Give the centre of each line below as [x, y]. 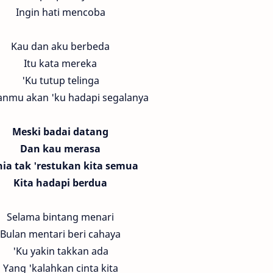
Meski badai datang [60, 132]
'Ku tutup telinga [60, 80]
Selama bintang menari [60, 217]
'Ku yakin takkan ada [60, 251]
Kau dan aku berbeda [60, 46]
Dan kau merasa [60, 149]
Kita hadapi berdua [60, 183]
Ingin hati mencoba [60, 12]
